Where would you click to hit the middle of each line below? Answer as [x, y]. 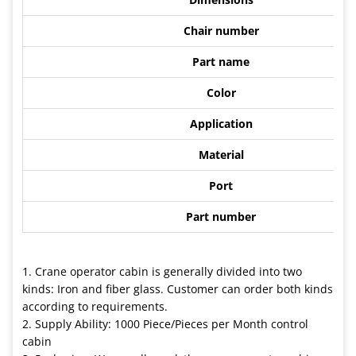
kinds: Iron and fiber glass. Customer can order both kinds [178, 288]
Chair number [221, 30]
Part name [221, 61]
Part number [221, 216]
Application [221, 123]
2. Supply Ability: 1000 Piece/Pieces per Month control [165, 323]
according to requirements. [95, 306]
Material [221, 154]
